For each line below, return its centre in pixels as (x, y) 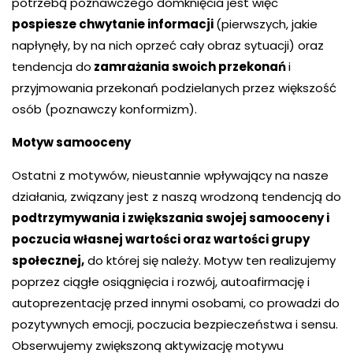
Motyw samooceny (71, 142)
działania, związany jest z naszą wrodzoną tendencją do (176, 197)
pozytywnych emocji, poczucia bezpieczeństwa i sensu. (175, 324)
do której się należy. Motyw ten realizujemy (210, 260)
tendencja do (52, 67)
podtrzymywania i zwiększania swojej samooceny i (171, 218)
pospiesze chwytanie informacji (114, 24)
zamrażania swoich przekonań (190, 67)
